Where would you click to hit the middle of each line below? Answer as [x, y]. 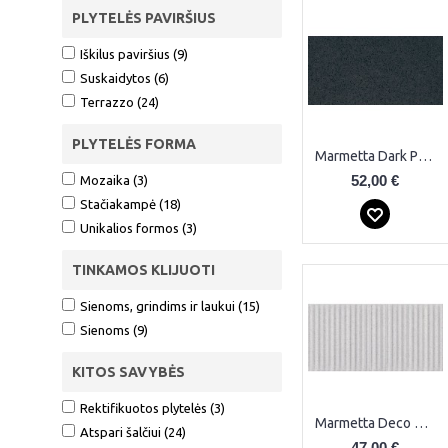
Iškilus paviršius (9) [134, 53]
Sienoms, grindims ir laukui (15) [170, 305]
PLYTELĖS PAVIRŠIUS [144, 17]
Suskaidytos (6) [124, 77]
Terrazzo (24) [119, 101]
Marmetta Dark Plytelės [425, 155]
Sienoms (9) [114, 329]
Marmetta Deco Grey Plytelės [421, 422]
